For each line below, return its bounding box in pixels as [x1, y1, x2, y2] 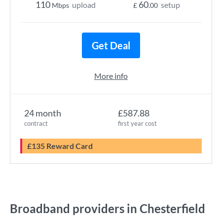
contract [24, 119, 48, 127]
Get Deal [92, 39, 130, 51]
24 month [24, 108, 61, 118]
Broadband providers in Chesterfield [10, 201, 205, 216]
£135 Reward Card [32, 141, 93, 150]
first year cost [118, 119, 157, 127]
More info [94, 71, 128, 80]
